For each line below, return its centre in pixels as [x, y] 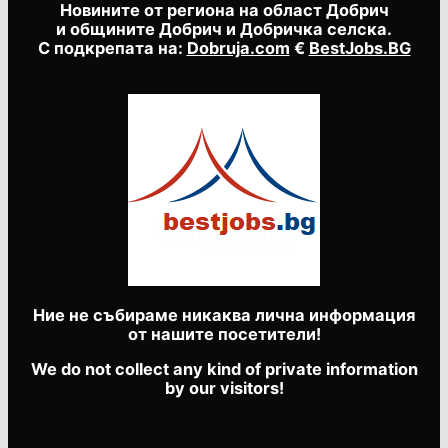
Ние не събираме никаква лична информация [224, 314]
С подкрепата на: [112, 48]
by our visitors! [224, 388]
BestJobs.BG [359, 48]
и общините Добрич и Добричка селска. [224, 29]
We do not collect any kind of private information [224, 369]
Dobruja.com [238, 48]
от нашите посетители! [224, 333]
